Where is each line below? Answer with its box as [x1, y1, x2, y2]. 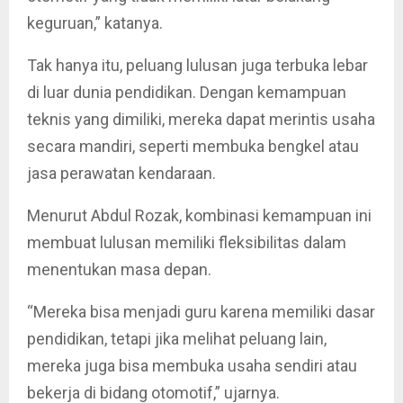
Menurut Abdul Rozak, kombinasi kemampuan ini [27, 206, 372, 226]
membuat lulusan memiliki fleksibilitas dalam [27, 233, 346, 253]
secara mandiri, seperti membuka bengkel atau [27, 137, 359, 157]
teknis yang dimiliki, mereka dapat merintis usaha [27, 110, 375, 130]
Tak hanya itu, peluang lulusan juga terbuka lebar [27, 56, 368, 76]
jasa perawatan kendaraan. [27, 164, 216, 184]
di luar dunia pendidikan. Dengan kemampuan [27, 83, 346, 103]
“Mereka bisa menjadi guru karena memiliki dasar [27, 302, 375, 322]
